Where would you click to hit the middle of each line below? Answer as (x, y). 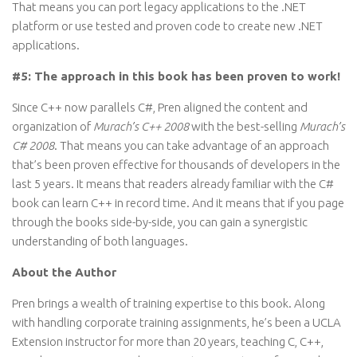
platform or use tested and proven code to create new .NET (167, 26)
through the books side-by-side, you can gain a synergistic (160, 222)
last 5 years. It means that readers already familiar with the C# (173, 184)
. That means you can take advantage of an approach (192, 145)
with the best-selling (244, 126)
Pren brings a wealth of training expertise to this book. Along (169, 303)
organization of (53, 126)
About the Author (64, 272)
